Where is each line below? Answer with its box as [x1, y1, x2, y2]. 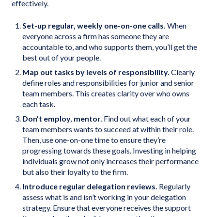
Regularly [157, 182, 190, 191]
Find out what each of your [102, 114, 191, 123]
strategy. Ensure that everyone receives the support [22, 203, 191, 212]
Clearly [171, 67, 195, 77]
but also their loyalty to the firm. [22, 167, 128, 176]
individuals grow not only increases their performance [22, 156, 199, 166]
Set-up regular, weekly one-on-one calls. [22, 21, 167, 30]
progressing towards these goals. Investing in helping [22, 146, 196, 155]
